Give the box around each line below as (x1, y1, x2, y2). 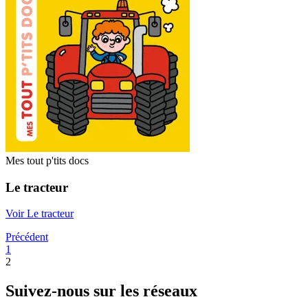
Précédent (5, 231, 48, 243)
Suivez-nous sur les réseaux (5, 282, 197, 300)
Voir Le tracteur (5, 208, 74, 220)
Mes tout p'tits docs (5, 154, 89, 166)
